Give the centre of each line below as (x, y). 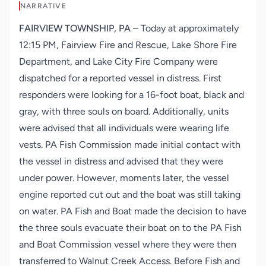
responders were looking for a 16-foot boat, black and (132, 95)
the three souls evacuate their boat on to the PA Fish (130, 228)
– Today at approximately (185, 28)
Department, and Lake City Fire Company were (118, 61)
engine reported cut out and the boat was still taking (130, 194)
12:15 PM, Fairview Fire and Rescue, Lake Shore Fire (128, 45)
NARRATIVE (43, 6)
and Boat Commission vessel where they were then (128, 244)
